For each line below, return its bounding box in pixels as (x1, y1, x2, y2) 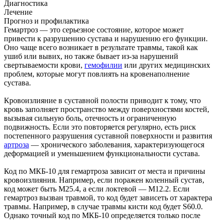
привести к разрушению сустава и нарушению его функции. (4, 34, 208, 43)
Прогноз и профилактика (4, 17, 89, 26)
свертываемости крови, (4, 61, 84, 70)
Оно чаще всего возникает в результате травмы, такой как (4, 43, 198, 52)
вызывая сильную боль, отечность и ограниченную (4, 114, 176, 123)
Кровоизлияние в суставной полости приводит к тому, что (4, 96, 201, 105)
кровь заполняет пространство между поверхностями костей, (4, 105, 209, 114)
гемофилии (84, 61, 122, 70)
